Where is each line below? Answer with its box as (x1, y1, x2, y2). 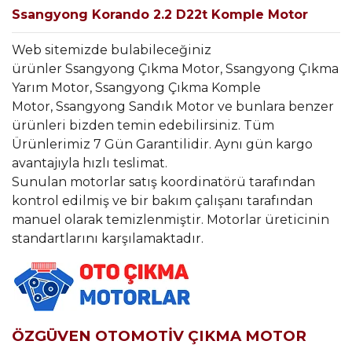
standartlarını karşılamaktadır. (12, 230, 203, 246)
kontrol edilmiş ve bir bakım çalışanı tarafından (12, 192, 313, 208)
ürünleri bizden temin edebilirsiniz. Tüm (12, 117, 274, 133)
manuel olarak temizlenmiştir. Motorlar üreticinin (12, 211, 329, 227)
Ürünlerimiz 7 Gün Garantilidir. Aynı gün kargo (12, 136, 313, 152)
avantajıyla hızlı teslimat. (12, 155, 167, 170)
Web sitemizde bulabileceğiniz (12, 42, 211, 57)
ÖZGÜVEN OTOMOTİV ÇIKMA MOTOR (12, 326, 306, 345)
